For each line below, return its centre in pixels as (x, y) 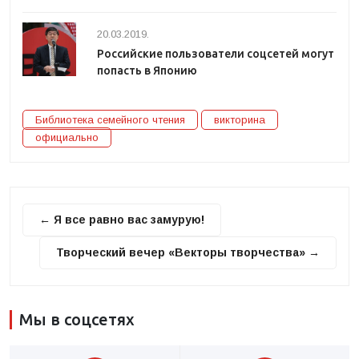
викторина (240, 120)
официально (67, 137)
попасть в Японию (147, 71)
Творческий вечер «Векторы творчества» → (188, 252)
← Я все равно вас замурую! (122, 220)
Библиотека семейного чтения (110, 120)
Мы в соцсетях (77, 319)
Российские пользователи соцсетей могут (216, 54)
